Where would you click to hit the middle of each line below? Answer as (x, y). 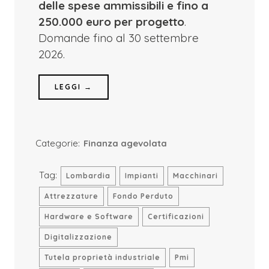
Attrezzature (71, 196)
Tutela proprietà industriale (102, 257)
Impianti (141, 176)
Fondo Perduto (143, 196)
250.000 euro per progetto (111, 22)
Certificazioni (176, 216)
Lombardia (88, 176)
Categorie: (57, 143)
